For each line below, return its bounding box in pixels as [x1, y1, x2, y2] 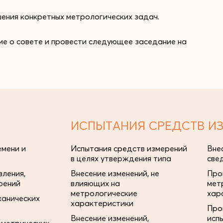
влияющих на [71, 178, 120, 188]
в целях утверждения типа [71, 153, 171, 163]
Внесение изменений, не [71, 168, 159, 178]
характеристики [71, 198, 133, 208]
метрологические [71, 188, 137, 198]
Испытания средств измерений [71, 143, 187, 153]
